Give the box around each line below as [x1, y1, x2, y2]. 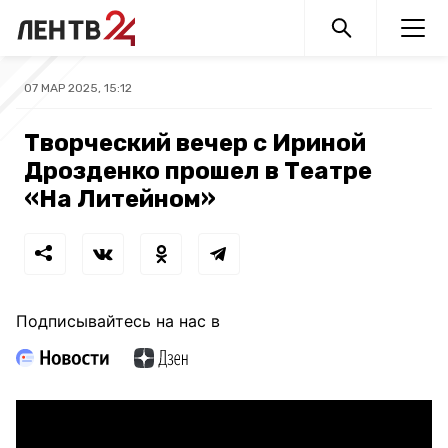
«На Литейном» [24, 185, 216, 213]
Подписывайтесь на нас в [16, 311, 220, 331]
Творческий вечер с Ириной [24, 129, 366, 157]
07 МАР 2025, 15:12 [24, 81, 132, 95]
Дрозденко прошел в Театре [24, 157, 372, 185]
